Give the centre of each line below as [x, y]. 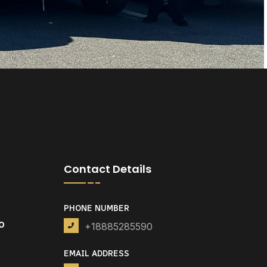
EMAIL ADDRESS [96, 254]
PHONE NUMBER [96, 209]
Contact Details [107, 169]
